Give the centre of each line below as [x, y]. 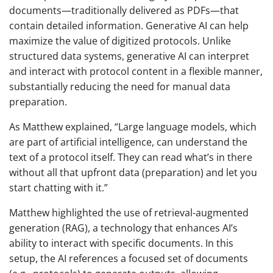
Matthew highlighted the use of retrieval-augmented [129, 213]
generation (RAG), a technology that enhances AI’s [123, 228]
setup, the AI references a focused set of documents [129, 259]
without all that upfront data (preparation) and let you [133, 173]
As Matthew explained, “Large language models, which [133, 127]
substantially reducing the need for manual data [120, 87]
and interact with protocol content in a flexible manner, [136, 72]
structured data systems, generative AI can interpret [129, 56]
